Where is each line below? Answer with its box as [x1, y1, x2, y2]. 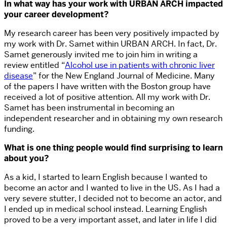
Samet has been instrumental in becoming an [4, 102, 174, 113]
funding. [4, 124, 34, 135]
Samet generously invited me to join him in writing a [4, 49, 198, 60]
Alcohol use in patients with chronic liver [65, 60, 215, 71]
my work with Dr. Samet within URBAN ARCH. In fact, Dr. [4, 39, 217, 50]
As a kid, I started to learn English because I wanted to [4, 172, 207, 183]
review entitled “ [4, 60, 65, 71]
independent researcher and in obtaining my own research [4, 113, 222, 124]
